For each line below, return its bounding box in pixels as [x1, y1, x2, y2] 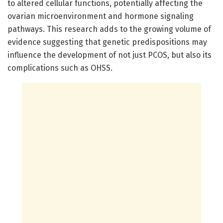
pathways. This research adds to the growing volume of [7, 24, 211, 34]
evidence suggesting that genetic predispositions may [7, 37, 207, 47]
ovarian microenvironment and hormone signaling [7, 11, 194, 21]
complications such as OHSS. [7, 63, 112, 73]
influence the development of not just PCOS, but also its [7, 50, 212, 60]
